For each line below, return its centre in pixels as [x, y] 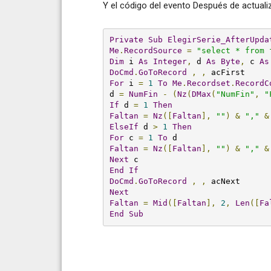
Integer [170, 62]
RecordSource [153, 51]
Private [126, 40]
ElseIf [124, 127]
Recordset [208, 83]
